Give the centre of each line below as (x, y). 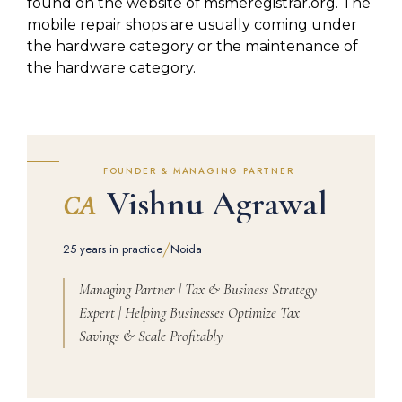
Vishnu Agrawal (213, 203)
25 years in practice (113, 249)
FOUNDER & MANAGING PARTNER (198, 170)
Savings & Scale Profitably (151, 336)
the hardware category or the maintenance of (192, 47)
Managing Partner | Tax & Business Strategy (198, 289)
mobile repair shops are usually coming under (192, 25)
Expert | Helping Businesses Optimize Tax (189, 312)
